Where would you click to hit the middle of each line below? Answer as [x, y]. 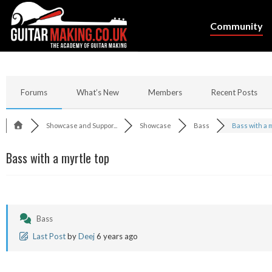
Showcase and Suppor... [81, 125]
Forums [34, 92]
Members [165, 92]
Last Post [49, 236]
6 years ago [117, 236]
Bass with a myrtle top [58, 158]
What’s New [98, 92]
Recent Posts [234, 92]
